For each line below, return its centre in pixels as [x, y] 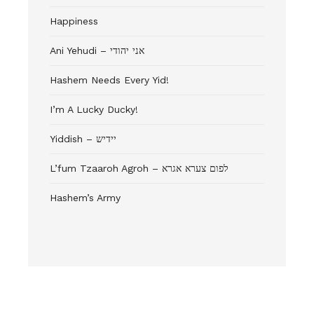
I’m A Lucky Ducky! [94, 110]
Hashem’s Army [85, 198]
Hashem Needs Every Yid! [109, 80]
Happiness [74, 21]
